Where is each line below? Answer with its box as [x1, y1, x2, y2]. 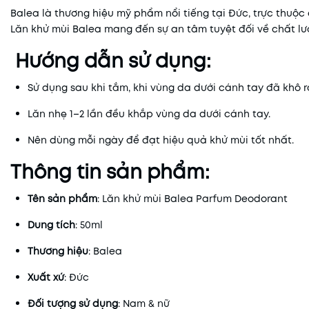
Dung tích [28, 218, 75, 232]
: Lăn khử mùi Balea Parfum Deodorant [97, 192, 288, 206]
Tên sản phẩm [28, 192, 97, 206]
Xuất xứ [28, 270, 64, 284]
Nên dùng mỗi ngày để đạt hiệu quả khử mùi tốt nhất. [28, 133, 294, 147]
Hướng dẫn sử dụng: [15, 47, 211, 74]
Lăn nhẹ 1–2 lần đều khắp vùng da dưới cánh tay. [28, 107, 270, 121]
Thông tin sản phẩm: [10, 158, 210, 186]
